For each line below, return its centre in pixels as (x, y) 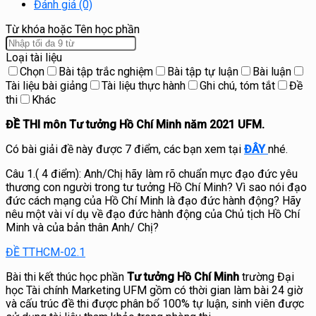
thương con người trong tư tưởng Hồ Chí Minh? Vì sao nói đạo (156, 187)
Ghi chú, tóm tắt (237, 86)
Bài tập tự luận (203, 72)
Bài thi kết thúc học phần (66, 277)
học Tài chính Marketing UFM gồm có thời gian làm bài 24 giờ (154, 290)
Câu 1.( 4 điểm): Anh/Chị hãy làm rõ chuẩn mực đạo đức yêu (152, 174)
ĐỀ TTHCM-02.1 (45, 252)
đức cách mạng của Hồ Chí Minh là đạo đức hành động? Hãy (153, 201)
